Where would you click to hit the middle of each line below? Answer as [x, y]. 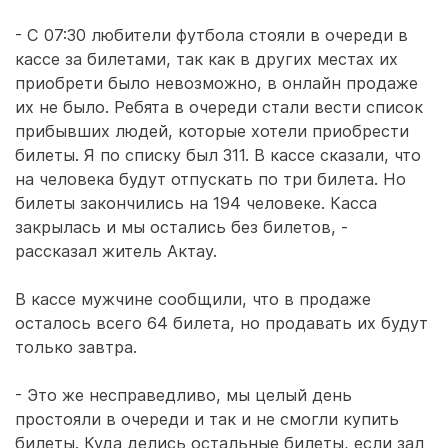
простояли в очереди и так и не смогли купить [207, 419]
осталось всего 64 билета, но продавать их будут [221, 323]
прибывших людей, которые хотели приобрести [212, 131]
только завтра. [76, 347]
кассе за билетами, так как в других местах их [206, 59]
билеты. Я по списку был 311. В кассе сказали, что [218, 155]
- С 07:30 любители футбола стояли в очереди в [211, 35]
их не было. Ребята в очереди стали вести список [219, 107]
